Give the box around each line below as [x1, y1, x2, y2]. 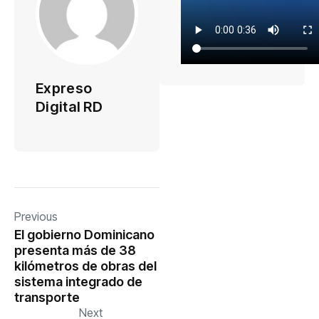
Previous [14, 209, 58, 224]
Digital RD [36, 98, 103, 115]
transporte [14, 289, 80, 305]
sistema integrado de [14, 273, 142, 289]
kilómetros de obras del [14, 258, 157, 273]
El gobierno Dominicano [14, 226, 155, 242]
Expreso [36, 79, 93, 97]
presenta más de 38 [14, 242, 136, 258]
